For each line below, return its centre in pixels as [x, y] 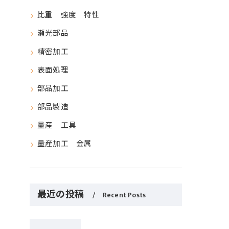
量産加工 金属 [65, 144]
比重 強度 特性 [68, 16]
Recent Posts [124, 195]
